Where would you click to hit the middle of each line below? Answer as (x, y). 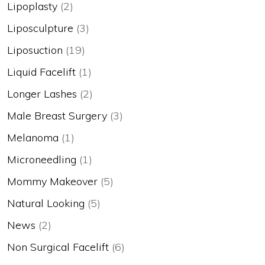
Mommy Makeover (52, 181)
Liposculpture (40, 28)
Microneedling (42, 159)
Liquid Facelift (41, 72)
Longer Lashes (42, 93)
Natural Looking (46, 203)
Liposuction (35, 50)
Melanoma (33, 137)
